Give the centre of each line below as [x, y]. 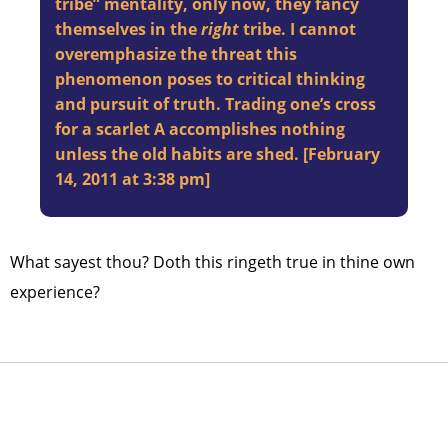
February [344, 154]
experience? [55, 292]
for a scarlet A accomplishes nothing [200, 129]
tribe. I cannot [297, 29]
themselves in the [128, 29]
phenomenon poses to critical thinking [210, 79]
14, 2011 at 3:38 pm [130, 179]
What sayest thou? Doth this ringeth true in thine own [212, 262]
